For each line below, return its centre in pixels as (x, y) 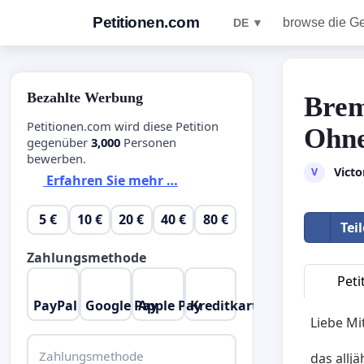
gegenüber (59, 142)
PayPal (55, 305)
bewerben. (56, 158)
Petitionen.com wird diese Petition (123, 126)
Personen (148, 142)
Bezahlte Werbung (85, 97)
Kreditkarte (228, 305)
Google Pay (122, 305)
